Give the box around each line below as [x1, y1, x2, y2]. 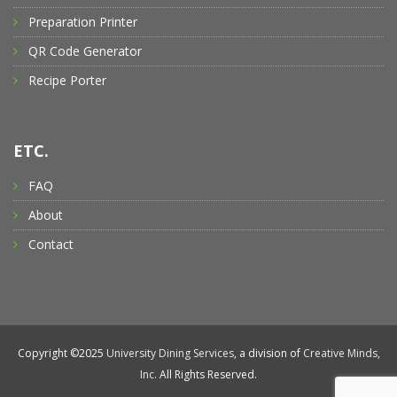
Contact [28, 236, 74, 253]
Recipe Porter [28, 72, 106, 90]
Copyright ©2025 [17, 346, 106, 362]
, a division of [233, 346, 303, 362]
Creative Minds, [302, 346, 380, 362]
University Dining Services [105, 346, 234, 362]
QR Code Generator [28, 43, 142, 60]
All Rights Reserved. [157, 367, 257, 383]
